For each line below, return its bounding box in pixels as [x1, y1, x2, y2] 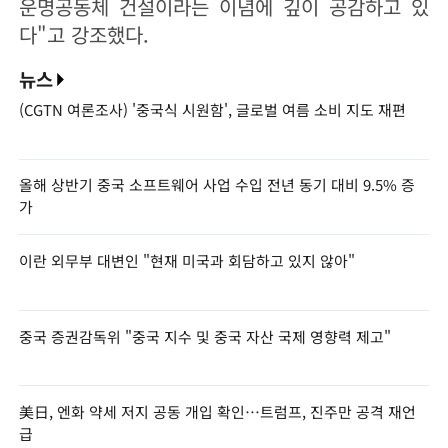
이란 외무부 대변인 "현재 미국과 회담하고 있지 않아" [18, 250, 355, 272]
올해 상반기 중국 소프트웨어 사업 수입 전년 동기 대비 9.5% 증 [18, 174, 415, 196]
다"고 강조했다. [18, 19, 149, 49]
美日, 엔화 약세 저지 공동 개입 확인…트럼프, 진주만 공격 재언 [18, 401, 416, 423]
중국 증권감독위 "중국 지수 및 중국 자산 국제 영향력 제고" [18, 325, 391, 347]
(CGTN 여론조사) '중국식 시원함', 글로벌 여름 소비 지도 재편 [18, 98, 406, 120]
